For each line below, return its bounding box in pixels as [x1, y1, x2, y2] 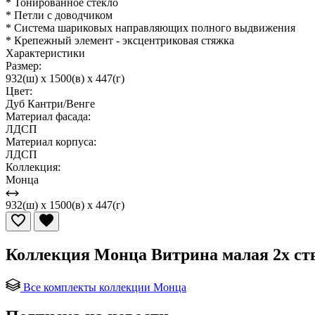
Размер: [6, 59, 41, 72]
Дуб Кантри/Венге [6, 97, 95, 110]
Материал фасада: [6, 110, 91, 122]
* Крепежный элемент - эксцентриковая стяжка [6, 34, 234, 46]
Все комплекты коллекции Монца [23, 281, 186, 293]
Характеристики [6, 46, 85, 59]
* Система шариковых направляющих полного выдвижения [6, 21, 295, 34]
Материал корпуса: [6, 135, 96, 148]
